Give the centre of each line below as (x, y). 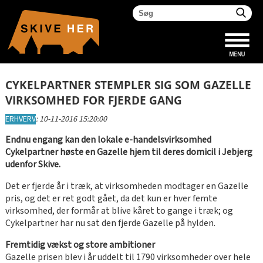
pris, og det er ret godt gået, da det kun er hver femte (111, 198)
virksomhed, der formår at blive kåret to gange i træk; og (119, 211)
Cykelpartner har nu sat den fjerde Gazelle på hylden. (111, 223)
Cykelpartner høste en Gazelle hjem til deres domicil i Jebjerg (129, 152)
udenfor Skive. (33, 164)
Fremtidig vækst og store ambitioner (80, 245)
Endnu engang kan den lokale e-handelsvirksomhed (108, 140)
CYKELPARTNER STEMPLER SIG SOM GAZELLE (128, 85)
